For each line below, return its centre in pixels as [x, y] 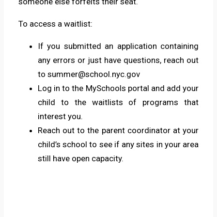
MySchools [106, 88]
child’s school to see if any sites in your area [118, 144]
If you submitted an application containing [118, 46]
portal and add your [162, 88]
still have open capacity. [81, 158]
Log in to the [62, 88]
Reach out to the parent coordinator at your [118, 130]
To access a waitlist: [55, 23]
